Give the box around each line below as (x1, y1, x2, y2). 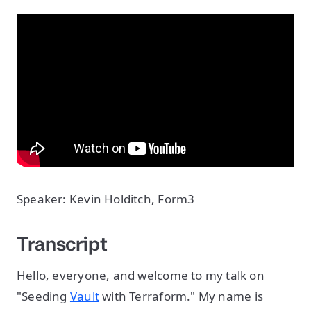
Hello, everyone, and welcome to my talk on (17, 267, 264, 283)
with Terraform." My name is (99, 288, 263, 304)
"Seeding (17, 288, 70, 304)
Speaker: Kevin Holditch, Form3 (17, 191, 195, 207)
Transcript (17, 231, 108, 257)
